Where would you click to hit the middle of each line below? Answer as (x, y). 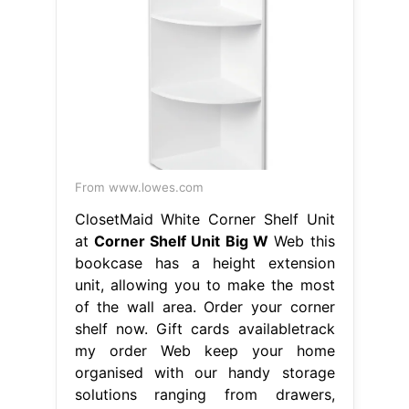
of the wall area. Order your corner (204, 306)
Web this (301, 241)
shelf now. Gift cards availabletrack (204, 328)
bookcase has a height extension (204, 262)
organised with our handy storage (204, 372)
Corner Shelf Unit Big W (181, 241)
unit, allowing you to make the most (204, 284)
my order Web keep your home (204, 350)
